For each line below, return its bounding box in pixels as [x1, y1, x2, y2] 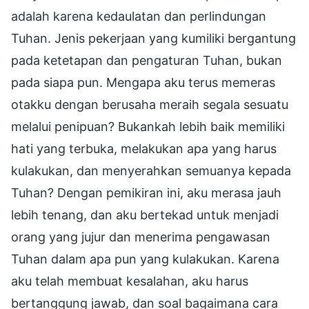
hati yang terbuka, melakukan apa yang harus [11, 141, 277, 156]
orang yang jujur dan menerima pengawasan [11, 229, 270, 244]
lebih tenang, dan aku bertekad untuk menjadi [11, 207, 279, 222]
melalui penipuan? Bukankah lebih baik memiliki [11, 119, 285, 134]
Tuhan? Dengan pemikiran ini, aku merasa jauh [11, 185, 281, 200]
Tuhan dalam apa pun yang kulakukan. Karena [11, 251, 279, 266]
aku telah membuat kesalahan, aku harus [11, 273, 248, 288]
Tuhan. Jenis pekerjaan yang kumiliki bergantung [11, 30, 296, 46]
